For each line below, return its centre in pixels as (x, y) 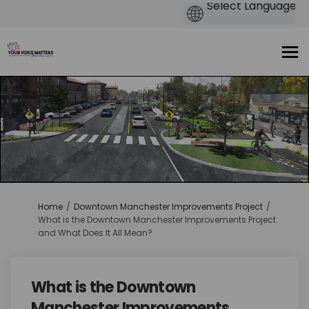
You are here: (37, 206)
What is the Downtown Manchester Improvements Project (157, 219)
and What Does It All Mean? (95, 232)
